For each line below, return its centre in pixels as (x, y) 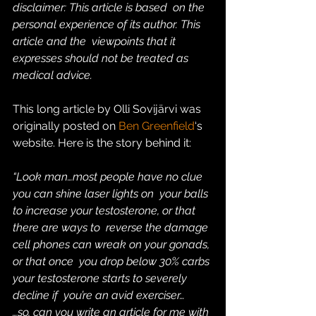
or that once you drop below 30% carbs (113, 261)
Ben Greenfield (157, 126)
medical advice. (55, 75)
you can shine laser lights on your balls (112, 194)
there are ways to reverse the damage (112, 227)
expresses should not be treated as (102, 58)
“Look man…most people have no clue (109, 177)
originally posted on (66, 126)
